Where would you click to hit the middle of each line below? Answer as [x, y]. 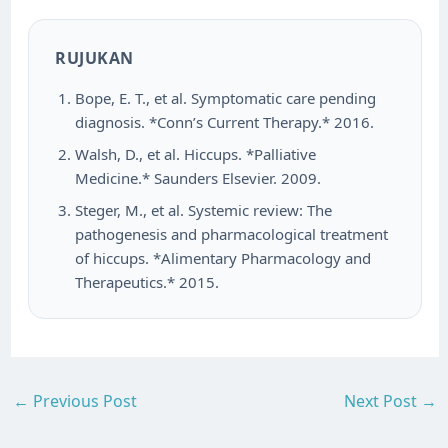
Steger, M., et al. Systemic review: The [204, 210]
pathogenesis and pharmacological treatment [232, 234]
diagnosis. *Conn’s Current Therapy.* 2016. [225, 122]
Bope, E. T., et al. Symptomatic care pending [226, 98]
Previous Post [83, 401]
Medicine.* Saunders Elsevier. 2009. [198, 178]
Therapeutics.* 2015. [147, 282]
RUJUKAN [94, 58]
